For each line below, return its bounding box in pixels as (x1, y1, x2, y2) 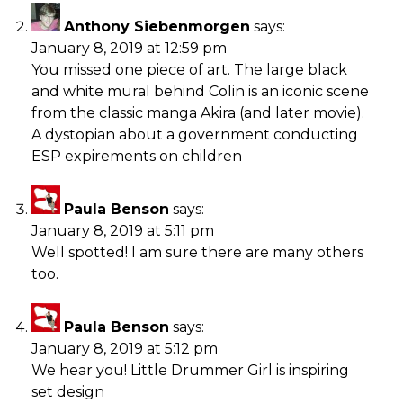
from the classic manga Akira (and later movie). (31, 103, 364, 121)
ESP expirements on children (31, 147, 242, 165)
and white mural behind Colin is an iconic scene (31, 82, 369, 100)
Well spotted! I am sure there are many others (31, 243, 363, 261)
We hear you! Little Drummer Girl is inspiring (31, 361, 349, 379)
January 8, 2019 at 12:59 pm (31, 39, 227, 57)
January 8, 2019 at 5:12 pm (31, 339, 218, 357)
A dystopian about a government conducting (31, 125, 358, 143)
